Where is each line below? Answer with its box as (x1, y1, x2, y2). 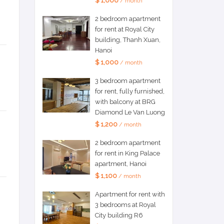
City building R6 (94, 211, 143, 219)
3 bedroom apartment (94, 77, 160, 85)
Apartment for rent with (94, 190, 165, 198)
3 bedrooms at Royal (94, 201, 156, 209)
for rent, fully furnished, (94, 87, 164, 95)
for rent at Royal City (94, 25, 154, 33)
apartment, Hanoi (94, 160, 146, 168)
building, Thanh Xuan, (94, 36, 160, 44)
